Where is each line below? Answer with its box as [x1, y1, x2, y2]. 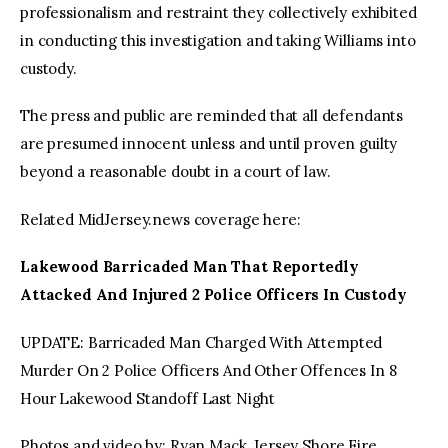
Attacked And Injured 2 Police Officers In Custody [20, 285, 407, 305]
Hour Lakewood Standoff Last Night [20, 388, 276, 408]
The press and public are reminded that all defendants [20, 106, 404, 126]
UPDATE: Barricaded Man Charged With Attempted [20, 332, 383, 352]
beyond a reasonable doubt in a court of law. [20, 162, 331, 182]
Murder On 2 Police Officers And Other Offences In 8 [20, 360, 397, 380]
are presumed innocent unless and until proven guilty [20, 134, 398, 154]
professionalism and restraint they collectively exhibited [20, 2, 417, 22]
